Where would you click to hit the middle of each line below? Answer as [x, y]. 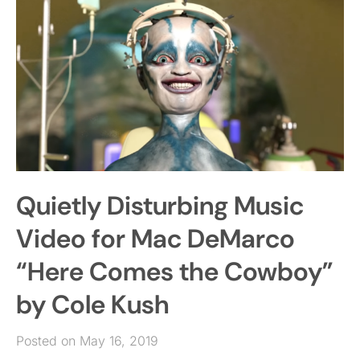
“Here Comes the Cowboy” [175, 272]
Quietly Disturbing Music [160, 206]
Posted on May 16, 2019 [87, 341]
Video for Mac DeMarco [155, 239]
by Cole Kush [93, 305]
